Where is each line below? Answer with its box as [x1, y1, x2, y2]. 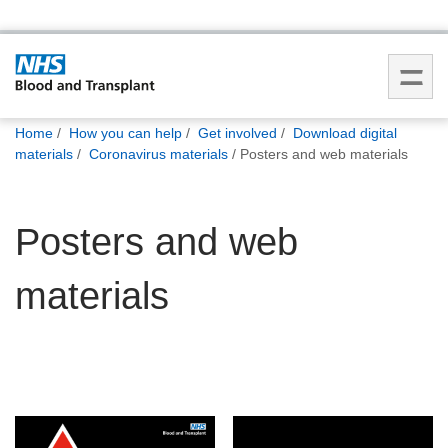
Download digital [293, 125, 397, 141]
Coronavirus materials [89, 146, 228, 162]
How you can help [69, 125, 182, 141]
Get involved [198, 125, 277, 141]
